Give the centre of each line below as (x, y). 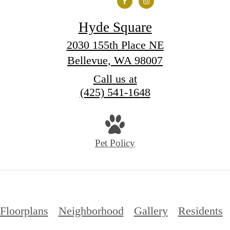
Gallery (151, 210)
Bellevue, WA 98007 (115, 60)
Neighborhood (91, 210)
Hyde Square (115, 27)
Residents (200, 210)
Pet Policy (115, 143)
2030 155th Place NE (115, 45)
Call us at (115, 79)
